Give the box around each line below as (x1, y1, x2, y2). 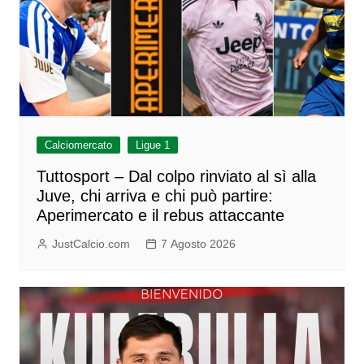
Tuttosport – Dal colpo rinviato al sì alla (36, 167, 316, 186)
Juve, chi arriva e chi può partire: (36, 187, 273, 206)
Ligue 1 (135, 139, 170, 152)
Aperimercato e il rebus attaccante (36, 206, 284, 225)
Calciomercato (44, 139, 112, 152)
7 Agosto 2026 (160, 237, 236, 251)
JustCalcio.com (51, 237, 130, 251)
